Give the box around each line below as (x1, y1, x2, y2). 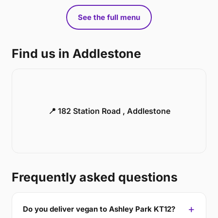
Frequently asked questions (12, 170, 178, 184)
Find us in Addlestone (12, 46, 141, 61)
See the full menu (78, 13, 140, 22)
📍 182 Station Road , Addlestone (48, 106, 170, 116)
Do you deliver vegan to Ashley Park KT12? (23, 204, 175, 214)
